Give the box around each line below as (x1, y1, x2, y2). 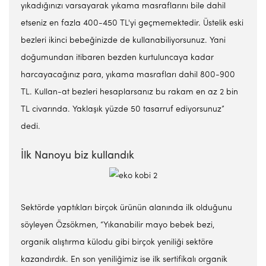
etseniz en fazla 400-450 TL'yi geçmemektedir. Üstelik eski (21, 19, 243, 28)
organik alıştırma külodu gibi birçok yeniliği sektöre (21, 238, 213, 247)
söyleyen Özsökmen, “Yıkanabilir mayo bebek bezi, (21, 221, 214, 230)
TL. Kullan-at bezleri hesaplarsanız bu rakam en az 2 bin (21, 88, 238, 97)
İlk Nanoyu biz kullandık (21, 150, 134, 161)
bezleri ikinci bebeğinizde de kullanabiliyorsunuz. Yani (21, 36, 226, 45)
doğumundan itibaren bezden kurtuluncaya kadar (21, 53, 214, 62)
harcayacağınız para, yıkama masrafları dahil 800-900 (21, 71, 235, 80)
